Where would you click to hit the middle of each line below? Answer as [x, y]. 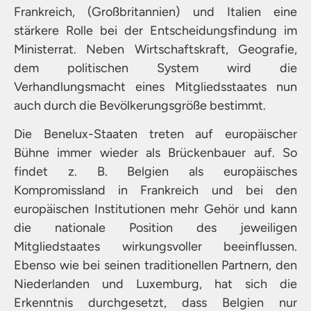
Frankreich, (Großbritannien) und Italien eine [155, 11]
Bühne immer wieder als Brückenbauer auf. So [155, 153]
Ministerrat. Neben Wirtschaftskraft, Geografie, [155, 49]
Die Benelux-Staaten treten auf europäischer [155, 134]
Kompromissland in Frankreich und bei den [155, 191]
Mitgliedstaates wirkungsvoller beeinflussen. [155, 247]
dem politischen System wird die [155, 68]
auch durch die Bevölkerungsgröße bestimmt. [140, 105]
